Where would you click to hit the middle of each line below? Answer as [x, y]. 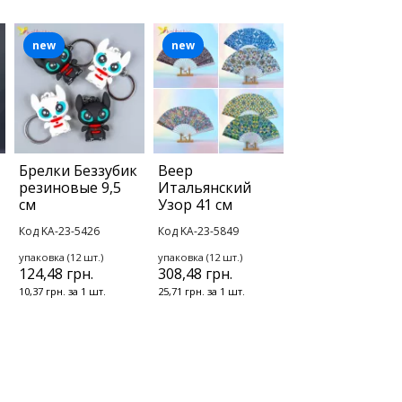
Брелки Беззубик [78, 171]
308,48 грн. [195, 274]
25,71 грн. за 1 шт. [201, 292]
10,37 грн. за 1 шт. [62, 292]
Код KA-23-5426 [59, 232]
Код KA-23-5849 [198, 232]
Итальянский [205, 188]
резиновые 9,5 [70, 188]
